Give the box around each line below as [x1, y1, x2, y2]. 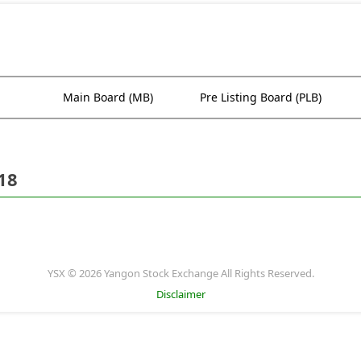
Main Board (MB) [63, 89, 153, 105]
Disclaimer [156, 286, 205, 301]
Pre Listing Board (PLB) [200, 89, 322, 105]
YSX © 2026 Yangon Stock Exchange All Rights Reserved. [47, 265, 314, 280]
